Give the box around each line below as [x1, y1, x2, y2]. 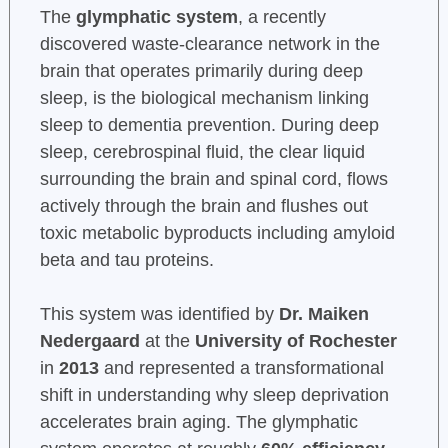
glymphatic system [75, 7, 238, 28]
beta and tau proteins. [39, 250, 214, 271]
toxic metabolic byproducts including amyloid [39, 223, 395, 244]
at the [139, 331, 195, 352]
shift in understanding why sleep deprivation [39, 385, 389, 406]
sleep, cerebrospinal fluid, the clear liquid [39, 142, 365, 163]
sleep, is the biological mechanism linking [39, 88, 369, 109]
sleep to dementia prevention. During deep [39, 115, 379, 136]
